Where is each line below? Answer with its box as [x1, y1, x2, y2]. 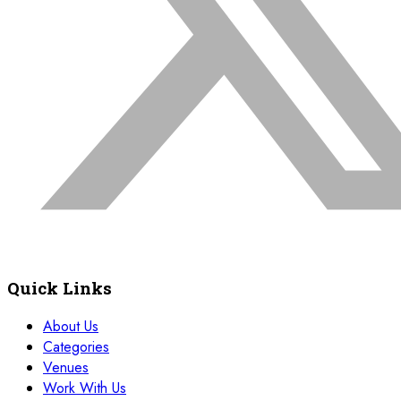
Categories [43, 336, 109, 357]
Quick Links [7, 276, 112, 299]
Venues [43, 356, 89, 378]
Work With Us [43, 377, 126, 398]
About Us [43, 315, 98, 337]
